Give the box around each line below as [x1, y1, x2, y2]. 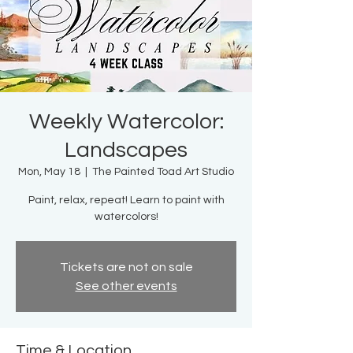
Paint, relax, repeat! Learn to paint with [28, 195, 225, 206]
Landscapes [65, 139, 188, 162]
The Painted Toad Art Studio [92, 166, 234, 178]
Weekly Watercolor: [28, 110, 224, 134]
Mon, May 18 [18, 166, 80, 178]
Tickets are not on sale [59, 261, 193, 274]
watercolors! [94, 211, 158, 223]
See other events [75, 280, 177, 293]
